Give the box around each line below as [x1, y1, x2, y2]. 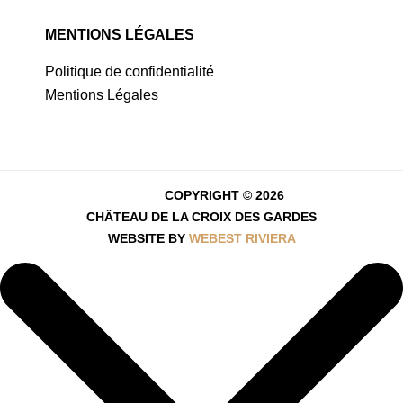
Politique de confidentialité [45, 64, 214, 79]
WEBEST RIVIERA [188, 231, 296, 246]
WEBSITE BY [107, 231, 189, 246]
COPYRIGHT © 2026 [164, 188, 284, 202]
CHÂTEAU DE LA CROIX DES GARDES [86, 210, 317, 224]
